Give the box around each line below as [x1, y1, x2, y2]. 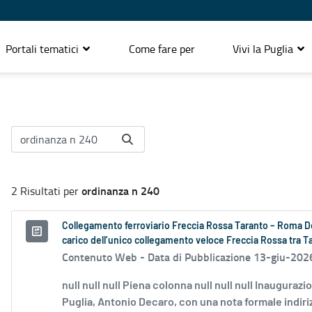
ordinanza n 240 [81, 182, 159, 199]
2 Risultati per [11, 183, 81, 199]
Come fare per [129, 40, 195, 56]
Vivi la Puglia [233, 40, 296, 56]
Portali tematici [6, 40, 81, 56]
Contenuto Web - [62, 249, 148, 265]
